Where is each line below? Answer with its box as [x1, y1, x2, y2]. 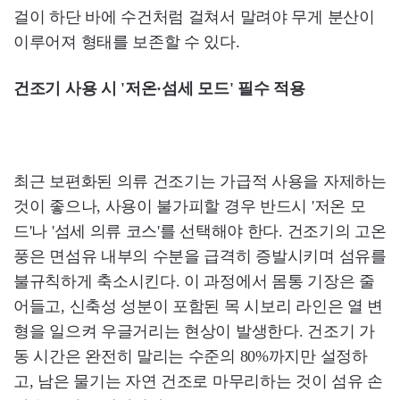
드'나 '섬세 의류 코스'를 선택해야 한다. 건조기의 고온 [13, 221, 387, 240]
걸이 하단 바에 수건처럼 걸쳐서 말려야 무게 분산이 [13, 7, 375, 26]
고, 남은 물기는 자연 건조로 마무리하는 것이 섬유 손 [13, 371, 383, 390]
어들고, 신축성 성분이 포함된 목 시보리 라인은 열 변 [13, 296, 384, 315]
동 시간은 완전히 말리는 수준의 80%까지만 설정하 [13, 346, 368, 365]
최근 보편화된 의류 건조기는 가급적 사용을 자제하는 [13, 171, 387, 190]
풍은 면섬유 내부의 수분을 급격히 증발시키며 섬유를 [13, 246, 387, 265]
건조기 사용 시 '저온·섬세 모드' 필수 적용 [13, 79, 305, 97]
